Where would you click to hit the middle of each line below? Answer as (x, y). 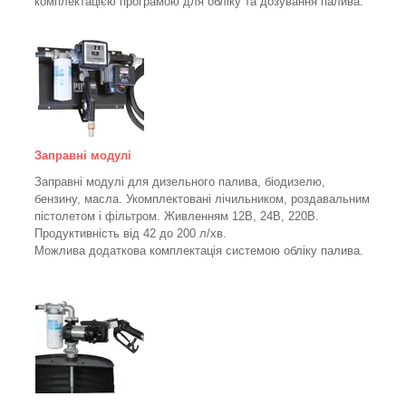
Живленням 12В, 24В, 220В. (242, 216)
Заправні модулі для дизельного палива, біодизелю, (180, 181)
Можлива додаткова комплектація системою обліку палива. (199, 250)
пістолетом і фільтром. (99, 216)
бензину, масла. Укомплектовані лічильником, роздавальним (202, 198)
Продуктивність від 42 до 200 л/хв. (130, 233)
